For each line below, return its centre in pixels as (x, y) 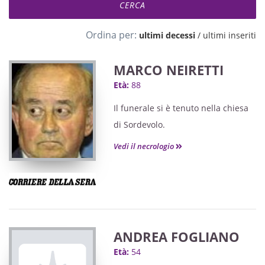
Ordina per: (111, 35)
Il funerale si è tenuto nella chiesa (181, 108)
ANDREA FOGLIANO (177, 237)
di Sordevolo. (139, 125)
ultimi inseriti (230, 35)
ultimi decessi (167, 35)
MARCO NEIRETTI (169, 70)
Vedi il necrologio (145, 146)
